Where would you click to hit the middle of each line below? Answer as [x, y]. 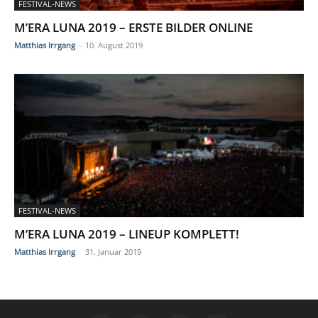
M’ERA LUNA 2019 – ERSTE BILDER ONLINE [133, 28]
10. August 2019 [114, 45]
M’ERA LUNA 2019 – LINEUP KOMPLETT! [127, 234]
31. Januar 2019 [113, 251]
